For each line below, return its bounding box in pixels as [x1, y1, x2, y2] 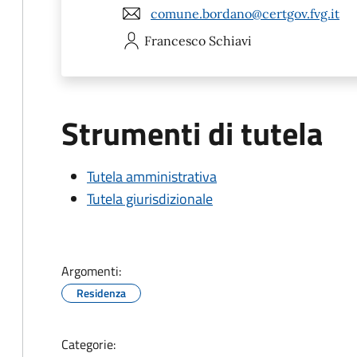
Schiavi [209, 33, 252, 49]
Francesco [144, 33, 206, 49]
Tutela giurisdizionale [87, 188, 213, 210]
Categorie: [61, 335, 116, 354]
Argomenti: [61, 261, 121, 280]
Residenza [76, 284, 126, 301]
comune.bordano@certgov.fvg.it [151, 5, 339, 22]
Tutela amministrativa [87, 166, 217, 187]
